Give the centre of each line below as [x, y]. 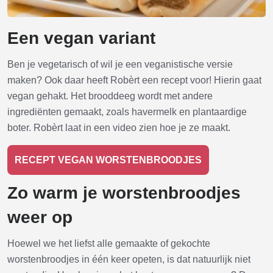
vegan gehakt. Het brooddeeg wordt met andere [110, 96]
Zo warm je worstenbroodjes [124, 193]
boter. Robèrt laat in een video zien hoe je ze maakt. [119, 127]
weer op [40, 217]
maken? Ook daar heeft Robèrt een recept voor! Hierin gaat [134, 80]
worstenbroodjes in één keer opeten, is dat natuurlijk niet [129, 259]
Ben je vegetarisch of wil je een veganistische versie [120, 64]
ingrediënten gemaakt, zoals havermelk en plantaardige [127, 112]
